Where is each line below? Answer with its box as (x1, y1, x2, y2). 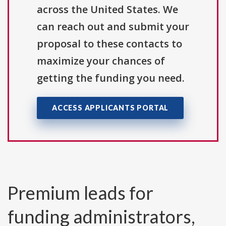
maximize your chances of (37, 54, 165, 68)
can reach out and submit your (37, 20, 189, 34)
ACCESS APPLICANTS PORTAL (52, 103, 169, 112)
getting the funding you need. (37, 71, 185, 85)
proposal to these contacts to (37, 37, 182, 51)
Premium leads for (8, 182, 153, 204)
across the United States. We (37, 3, 178, 17)
